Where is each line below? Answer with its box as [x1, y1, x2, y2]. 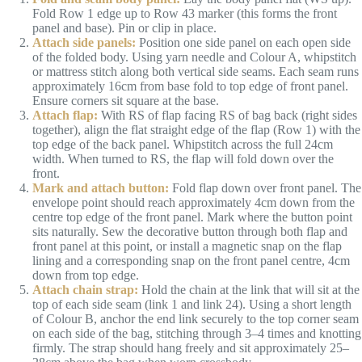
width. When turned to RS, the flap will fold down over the [32, 152, 334, 166]
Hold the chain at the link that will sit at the [138, 283, 360, 297]
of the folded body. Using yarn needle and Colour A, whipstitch [32, 50, 356, 64]
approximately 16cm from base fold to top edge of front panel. [32, 79, 348, 93]
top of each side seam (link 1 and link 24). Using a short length [32, 297, 351, 311]
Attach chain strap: [32, 283, 138, 297]
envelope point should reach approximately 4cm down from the [32, 196, 355, 209]
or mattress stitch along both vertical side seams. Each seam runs [32, 65, 359, 78]
